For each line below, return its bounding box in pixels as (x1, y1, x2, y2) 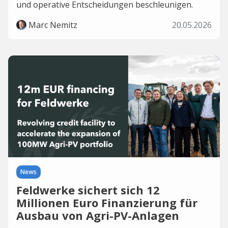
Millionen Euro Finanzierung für (16, 195, 197, 210)
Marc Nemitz (28, 19, 77, 31)
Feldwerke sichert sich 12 (16, 182, 160, 197)
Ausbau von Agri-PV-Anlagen (16, 208, 179, 223)
